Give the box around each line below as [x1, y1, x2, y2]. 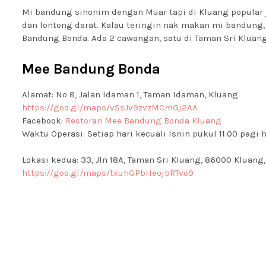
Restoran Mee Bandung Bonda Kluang [65, 115, 221, 126]
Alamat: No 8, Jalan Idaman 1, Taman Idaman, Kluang [22, 89, 240, 100]
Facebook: [22, 115, 65, 126]
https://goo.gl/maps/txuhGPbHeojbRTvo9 [22, 167, 194, 178]
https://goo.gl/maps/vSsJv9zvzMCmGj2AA [22, 102, 198, 113]
